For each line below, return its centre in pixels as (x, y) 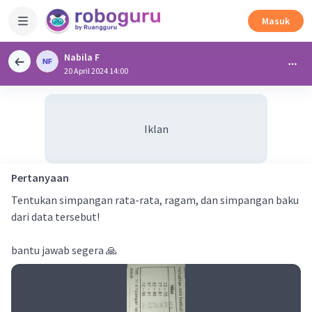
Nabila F (82, 57)
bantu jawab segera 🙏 (64, 250)
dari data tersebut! (55, 217)
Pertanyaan (40, 178)
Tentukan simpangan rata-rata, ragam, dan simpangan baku (155, 200)
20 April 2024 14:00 (96, 71)
